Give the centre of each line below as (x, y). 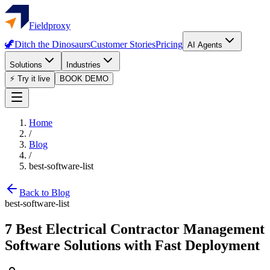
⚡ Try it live (30, 79)
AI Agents (205, 45)
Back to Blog (45, 193)
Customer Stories (123, 44)
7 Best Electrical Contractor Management (135, 229)
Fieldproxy (50, 26)
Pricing (169, 44)
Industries (83, 65)
